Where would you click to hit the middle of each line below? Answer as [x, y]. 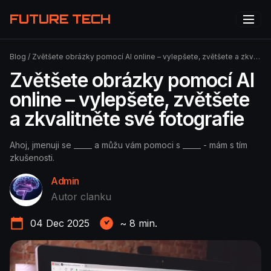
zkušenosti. [32, 158]
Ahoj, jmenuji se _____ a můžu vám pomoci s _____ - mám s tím [129, 145]
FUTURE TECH [60, 19]
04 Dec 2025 [60, 223]
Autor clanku [81, 196]
